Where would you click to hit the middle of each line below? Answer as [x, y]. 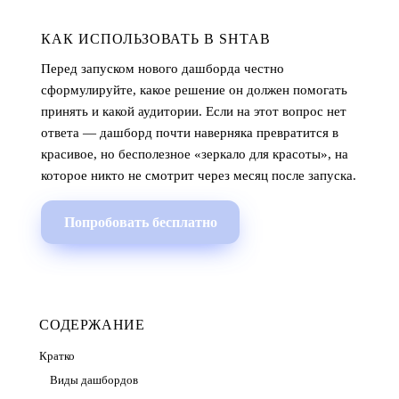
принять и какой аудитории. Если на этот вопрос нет [194, 111]
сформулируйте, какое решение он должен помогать [194, 90]
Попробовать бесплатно [140, 222]
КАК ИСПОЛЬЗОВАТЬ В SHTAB [156, 39]
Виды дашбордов [94, 380]
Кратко [57, 356]
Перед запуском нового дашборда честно [163, 69]
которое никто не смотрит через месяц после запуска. [199, 175]
